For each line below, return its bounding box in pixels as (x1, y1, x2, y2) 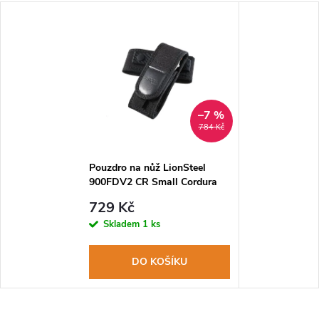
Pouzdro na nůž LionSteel (88, 161, 206, 175)
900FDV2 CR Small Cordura (88, 175, 217, 189)
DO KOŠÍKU (131, 254, 187, 268)
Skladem (103, 217, 142, 231)
